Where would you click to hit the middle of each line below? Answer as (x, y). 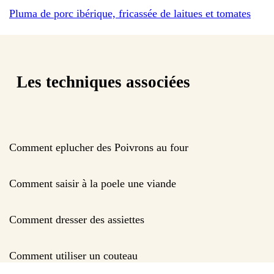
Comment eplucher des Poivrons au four (99, 147)
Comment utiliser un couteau (73, 255)
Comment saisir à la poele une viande (93, 183)
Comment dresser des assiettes (77, 219)
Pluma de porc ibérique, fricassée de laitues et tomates (130, 13)
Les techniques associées (103, 82)
